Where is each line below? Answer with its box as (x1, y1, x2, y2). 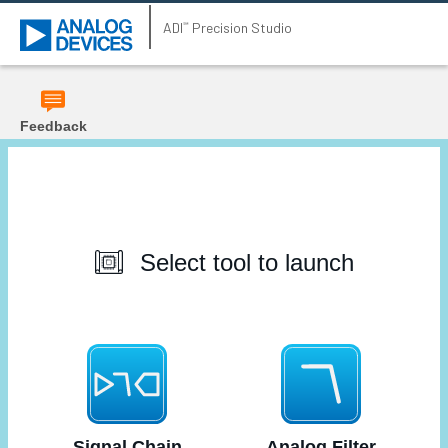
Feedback (19, 118, 87, 134)
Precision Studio (189, 18, 292, 36)
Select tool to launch (139, 248, 354, 276)
